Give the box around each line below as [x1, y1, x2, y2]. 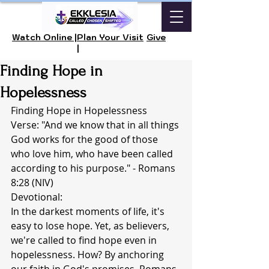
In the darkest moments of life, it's [11, 205, 167, 218]
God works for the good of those [11, 133, 160, 146]
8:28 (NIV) [11, 176, 53, 189]
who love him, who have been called [11, 147, 175, 160]
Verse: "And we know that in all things [11, 118, 181, 131]
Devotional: [11, 190, 62, 204]
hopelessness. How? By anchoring [11, 248, 166, 261]
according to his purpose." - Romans [11, 162, 178, 175]
